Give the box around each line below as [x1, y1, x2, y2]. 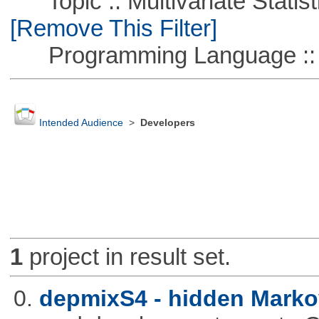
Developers [140, 117, 195, 129]
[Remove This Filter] [9, 14, 217, 41]
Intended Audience [38, 117, 123, 129]
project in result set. [22, 244, 231, 271]
